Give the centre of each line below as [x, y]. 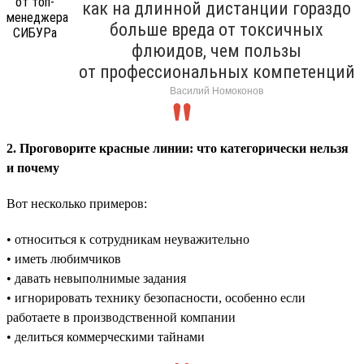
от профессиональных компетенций [217, 71]
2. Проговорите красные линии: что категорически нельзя [178, 148]
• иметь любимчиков [64, 258]
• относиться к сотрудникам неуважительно [128, 239]
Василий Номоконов [217, 91]
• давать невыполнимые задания [96, 278]
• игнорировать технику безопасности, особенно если [156, 297]
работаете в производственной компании [121, 317]
